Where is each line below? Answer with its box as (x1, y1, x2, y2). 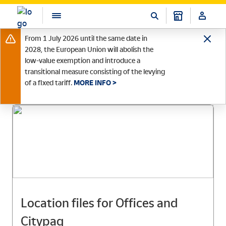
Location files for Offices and (21, 196, 178, 210)
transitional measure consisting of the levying (25, 67, 165, 76)
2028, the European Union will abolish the (25, 45, 153, 54)
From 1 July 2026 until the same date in (25, 34, 147, 43)
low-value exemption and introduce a (25, 56, 140, 65)
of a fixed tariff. (25, 78, 74, 87)
